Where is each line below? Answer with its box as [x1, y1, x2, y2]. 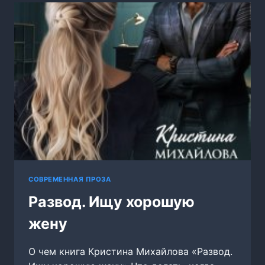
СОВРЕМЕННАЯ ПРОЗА [28, 174, 111, 183]
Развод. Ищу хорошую [28, 193, 195, 211]
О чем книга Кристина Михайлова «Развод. [28, 245, 232, 258]
